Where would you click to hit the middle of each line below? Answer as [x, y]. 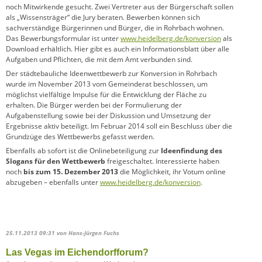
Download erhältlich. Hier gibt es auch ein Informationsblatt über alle [118, 49]
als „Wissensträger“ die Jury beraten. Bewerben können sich [103, 18]
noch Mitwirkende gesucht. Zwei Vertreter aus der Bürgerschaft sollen [120, 7]
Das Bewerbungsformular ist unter [63, 39]
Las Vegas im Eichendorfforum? [77, 253]
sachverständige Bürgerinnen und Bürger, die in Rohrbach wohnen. [115, 28]
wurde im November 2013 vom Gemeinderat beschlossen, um [107, 84]
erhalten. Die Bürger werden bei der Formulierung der [94, 105]
